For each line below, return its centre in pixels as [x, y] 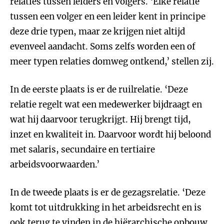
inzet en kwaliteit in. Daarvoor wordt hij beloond [110, 134]
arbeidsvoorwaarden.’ [55, 164]
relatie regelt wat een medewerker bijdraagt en [106, 104]
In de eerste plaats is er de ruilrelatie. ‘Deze [99, 89]
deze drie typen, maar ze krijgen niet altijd [97, 31]
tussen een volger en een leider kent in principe [108, 16]
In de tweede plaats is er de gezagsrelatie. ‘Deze [108, 192]
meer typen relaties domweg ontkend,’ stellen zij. [112, 61]
